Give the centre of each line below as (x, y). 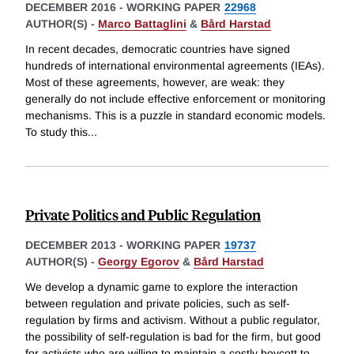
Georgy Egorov (139, 262)
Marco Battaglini (142, 24)
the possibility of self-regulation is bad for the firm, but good (173, 336)
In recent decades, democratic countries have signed (158, 49)
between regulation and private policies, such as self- (158, 303)
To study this (56, 132)
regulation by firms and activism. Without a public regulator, (173, 320)
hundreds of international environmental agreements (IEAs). (175, 66)
